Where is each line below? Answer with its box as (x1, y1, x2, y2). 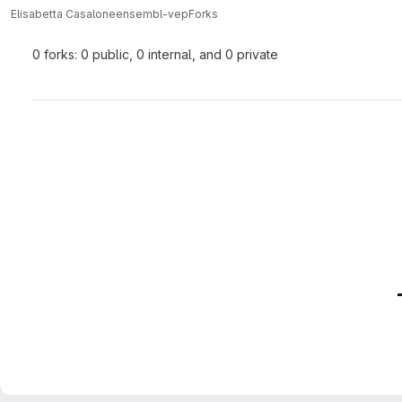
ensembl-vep (116, 6, 188, 21)
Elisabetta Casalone (11, 6, 116, 21)
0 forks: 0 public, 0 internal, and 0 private (32, 47, 278, 62)
